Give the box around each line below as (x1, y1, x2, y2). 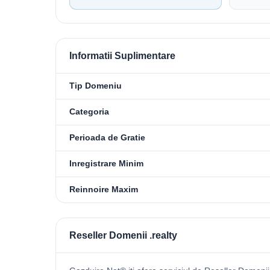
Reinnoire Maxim (69, 184, 138, 194)
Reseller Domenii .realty (69, 230, 177, 240)
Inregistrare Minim (69, 159, 143, 168)
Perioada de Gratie (69, 133, 145, 142)
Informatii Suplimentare (69, 50, 175, 61)
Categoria (69, 107, 109, 116)
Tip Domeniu (69, 81, 122, 90)
